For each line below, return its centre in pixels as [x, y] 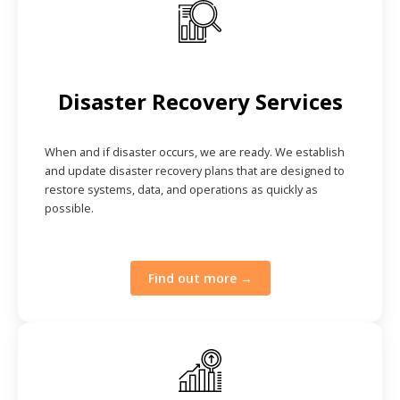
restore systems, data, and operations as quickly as [181, 189]
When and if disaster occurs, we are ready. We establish [195, 151]
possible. [69, 208]
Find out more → [200, 278]
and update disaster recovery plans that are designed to [195, 170]
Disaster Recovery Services [200, 101]
